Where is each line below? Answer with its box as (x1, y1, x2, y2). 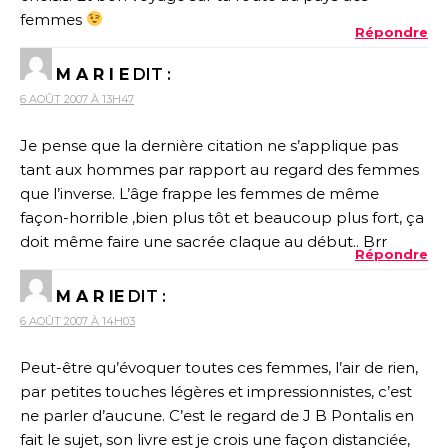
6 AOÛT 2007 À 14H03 (20, 313, 135, 328)
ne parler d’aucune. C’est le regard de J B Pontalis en (20, 405, 414, 425)
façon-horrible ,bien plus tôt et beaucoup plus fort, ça (20, 207, 424, 227)
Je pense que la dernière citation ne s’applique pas (20, 135, 398, 155)
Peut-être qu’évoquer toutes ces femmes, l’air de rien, (20, 357, 418, 377)
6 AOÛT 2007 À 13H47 (20, 91, 134, 106)
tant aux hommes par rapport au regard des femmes (20, 159, 419, 179)
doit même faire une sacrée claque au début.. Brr (20, 231, 387, 251)
